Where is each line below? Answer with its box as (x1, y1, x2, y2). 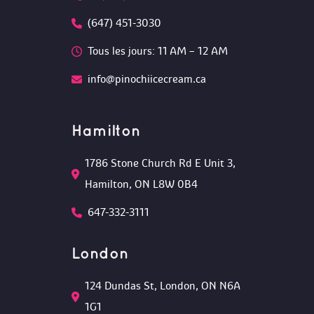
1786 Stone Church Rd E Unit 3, (85, 157, 235, 170)
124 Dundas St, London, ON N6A (85, 280, 240, 292)
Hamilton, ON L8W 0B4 (85, 178, 198, 191)
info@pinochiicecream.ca (88, 73, 206, 86)
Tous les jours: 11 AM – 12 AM (88, 45, 228, 57)
